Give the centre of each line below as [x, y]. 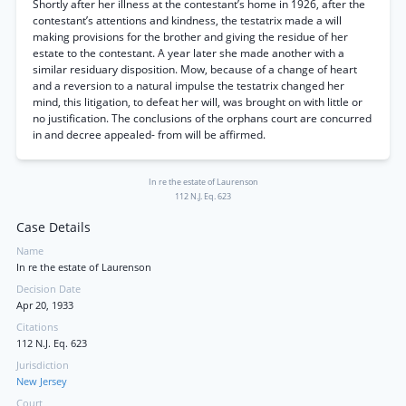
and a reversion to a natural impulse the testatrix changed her [188, 86]
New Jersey [42, 382]
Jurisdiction [43, 365]
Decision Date [48, 289]
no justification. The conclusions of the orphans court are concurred [202, 118]
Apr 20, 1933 [45, 305]
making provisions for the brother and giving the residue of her [190, 37]
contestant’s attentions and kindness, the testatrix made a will [187, 20]
